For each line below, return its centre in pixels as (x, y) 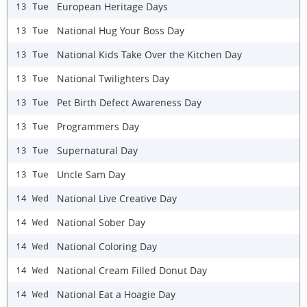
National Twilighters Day (113, 78)
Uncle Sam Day (91, 174)
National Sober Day (101, 222)
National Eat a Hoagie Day (116, 294)
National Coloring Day (107, 246)
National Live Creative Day (117, 198)
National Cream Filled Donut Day (132, 270)
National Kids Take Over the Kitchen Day (149, 54)
